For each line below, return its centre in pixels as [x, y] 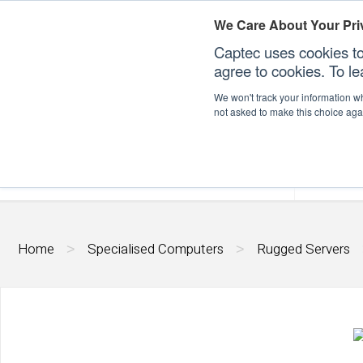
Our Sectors [219, 175]
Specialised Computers [156, 249]
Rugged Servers [303, 249]
